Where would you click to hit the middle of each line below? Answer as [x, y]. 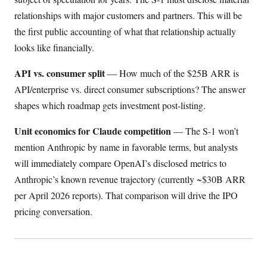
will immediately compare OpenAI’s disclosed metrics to [120, 163]
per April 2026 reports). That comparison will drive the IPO [126, 195]
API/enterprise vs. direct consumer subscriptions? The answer [130, 89]
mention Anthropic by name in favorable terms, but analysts [126, 147]
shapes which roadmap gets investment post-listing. [110, 105]
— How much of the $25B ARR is [172, 73]
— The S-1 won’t [205, 131]
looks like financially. [54, 48]
